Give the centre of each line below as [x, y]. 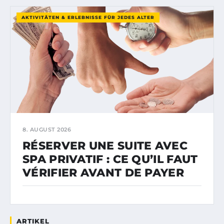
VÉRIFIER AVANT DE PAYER [103, 173]
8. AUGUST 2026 [47, 130]
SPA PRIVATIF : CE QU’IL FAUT [110, 159]
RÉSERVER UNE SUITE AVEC [105, 146]
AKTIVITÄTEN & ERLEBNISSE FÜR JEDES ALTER [88, 17]
